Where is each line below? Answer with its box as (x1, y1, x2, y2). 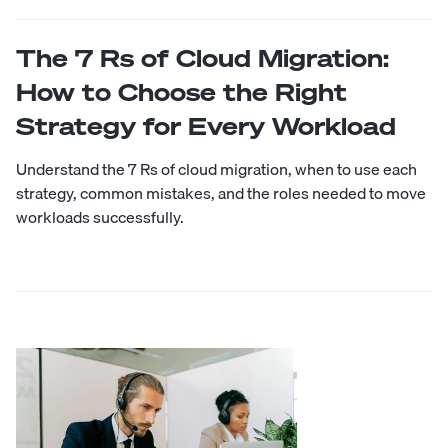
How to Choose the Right (16, 75, 347, 108)
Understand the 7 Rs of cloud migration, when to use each (16, 155, 417, 182)
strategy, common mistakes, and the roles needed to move (16, 179, 426, 206)
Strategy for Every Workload (16, 109, 396, 142)
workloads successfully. (16, 203, 184, 230)
